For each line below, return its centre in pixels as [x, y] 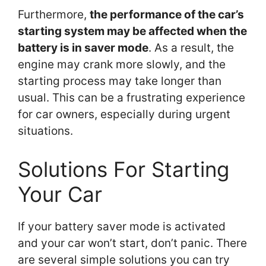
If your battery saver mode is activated [122, 226]
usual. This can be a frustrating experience [132, 98]
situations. [45, 131]
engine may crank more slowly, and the [122, 65]
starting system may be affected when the [132, 31]
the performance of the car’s [167, 15]
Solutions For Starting [123, 169]
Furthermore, [54, 15]
